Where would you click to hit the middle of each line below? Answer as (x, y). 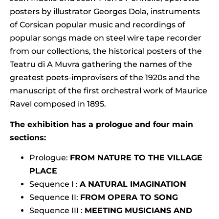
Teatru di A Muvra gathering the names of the (101, 65)
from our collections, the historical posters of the (106, 51)
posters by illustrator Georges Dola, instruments (105, 12)
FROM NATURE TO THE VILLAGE (136, 158)
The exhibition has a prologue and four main (101, 124)
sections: (28, 137)
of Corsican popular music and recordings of (98, 25)
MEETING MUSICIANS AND (138, 211)
